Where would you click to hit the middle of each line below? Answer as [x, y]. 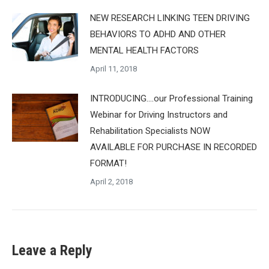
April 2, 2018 [111, 181]
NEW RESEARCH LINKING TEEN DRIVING [170, 18]
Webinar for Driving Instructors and [159, 114]
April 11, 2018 [113, 68]
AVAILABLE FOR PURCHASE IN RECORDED [174, 147]
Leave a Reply [52, 250]
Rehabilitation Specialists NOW [150, 131]
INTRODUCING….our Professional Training [171, 98]
